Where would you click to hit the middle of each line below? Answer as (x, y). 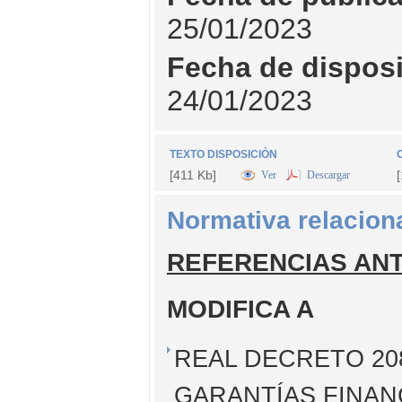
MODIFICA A (240, 309)
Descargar (328, 175)
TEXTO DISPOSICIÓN (223, 154)
